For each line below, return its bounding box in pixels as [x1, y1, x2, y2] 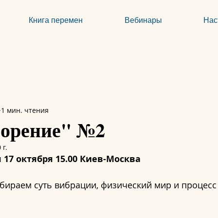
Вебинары [124, 15, 162, 25]
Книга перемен [29, 15, 83, 25]
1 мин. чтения [1, 105, 49, 115]
